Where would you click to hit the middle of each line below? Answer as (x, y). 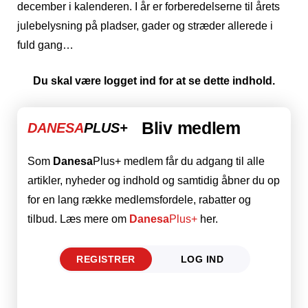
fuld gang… (45, 45)
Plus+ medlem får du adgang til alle (179, 161)
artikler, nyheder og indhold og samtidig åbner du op (154, 180)
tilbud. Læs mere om (78, 219)
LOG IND (202, 259)
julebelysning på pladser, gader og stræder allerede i (145, 25)
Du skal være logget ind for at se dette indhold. (154, 80)
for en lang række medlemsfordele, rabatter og (139, 199)
